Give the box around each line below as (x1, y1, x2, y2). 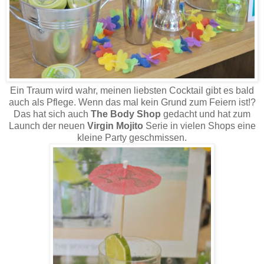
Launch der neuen (8, 121, 87, 131)
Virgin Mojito (87, 121, 143, 131)
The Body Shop (91, 109, 161, 120)
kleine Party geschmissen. (77, 133, 187, 143)
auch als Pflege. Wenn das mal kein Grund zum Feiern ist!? (8, 97, 256, 108)
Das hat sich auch (14, 109, 91, 120)
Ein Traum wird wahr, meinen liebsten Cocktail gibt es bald (10, 85, 254, 96)
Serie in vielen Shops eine (143, 121, 256, 131)
